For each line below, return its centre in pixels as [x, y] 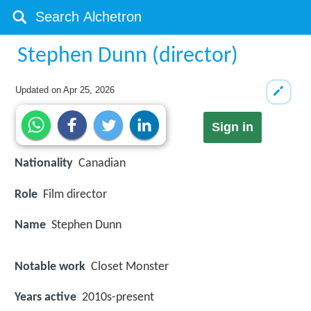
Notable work [50, 267]
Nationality [44, 164]
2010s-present [118, 298]
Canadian [102, 164]
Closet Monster [130, 267]
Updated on [40, 90]
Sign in [232, 127]
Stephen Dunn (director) [128, 56]
